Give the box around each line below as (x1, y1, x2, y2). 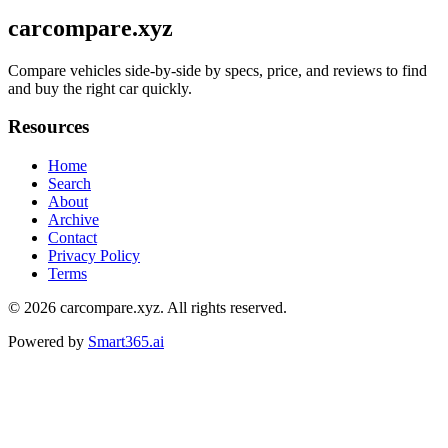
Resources (8, 116, 89, 138)
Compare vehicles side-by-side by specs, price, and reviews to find (8, 61, 427, 79)
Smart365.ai (88, 333, 164, 351)
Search (48, 175, 91, 193)
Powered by (8, 333, 84, 351)
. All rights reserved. (160, 299, 287, 317)
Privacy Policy (48, 247, 140, 265)
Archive (48, 211, 99, 229)
